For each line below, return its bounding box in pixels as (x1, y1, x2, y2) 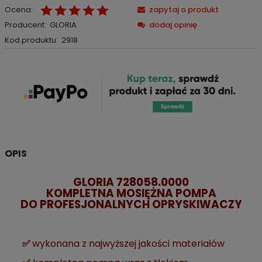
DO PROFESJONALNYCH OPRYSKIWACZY (20, 196, 242, 213)
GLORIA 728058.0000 (73, 174, 189, 191)
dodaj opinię (149, 19, 197, 30)
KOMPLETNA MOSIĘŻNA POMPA (46, 185, 216, 202)
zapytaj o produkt (149, 4, 219, 15)
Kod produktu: (4, 34, 58, 46)
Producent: (4, 19, 46, 30)
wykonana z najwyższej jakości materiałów (32, 237, 225, 251)
